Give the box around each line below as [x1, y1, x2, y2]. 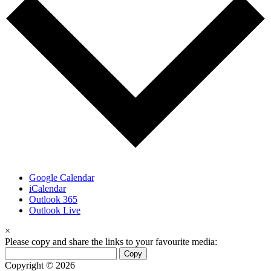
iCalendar [29, 183, 66, 194]
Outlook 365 [29, 194, 77, 205]
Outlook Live [29, 205, 80, 216]
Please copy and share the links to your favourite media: [5, 237, 217, 247]
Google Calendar [29, 172, 94, 183]
